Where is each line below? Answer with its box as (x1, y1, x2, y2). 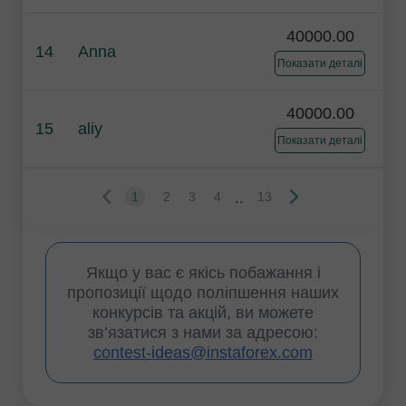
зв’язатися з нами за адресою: (88, 324, 318, 343)
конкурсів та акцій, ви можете (92, 304, 314, 323)
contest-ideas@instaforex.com (93, 343, 313, 362)
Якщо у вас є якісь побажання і (85, 264, 321, 283)
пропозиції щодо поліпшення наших (67, 284, 339, 303)
